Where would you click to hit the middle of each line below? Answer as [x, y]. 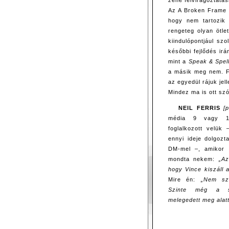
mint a [178, 62]
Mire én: [185, 179]
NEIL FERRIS [199, 108]
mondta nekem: [193, 159]
